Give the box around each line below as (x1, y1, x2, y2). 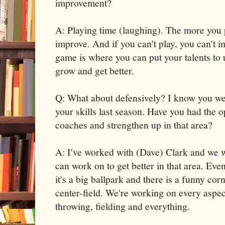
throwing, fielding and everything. (55, 199, 190, 213)
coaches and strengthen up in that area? (55, 118, 212, 132)
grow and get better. (55, 63, 134, 77)
